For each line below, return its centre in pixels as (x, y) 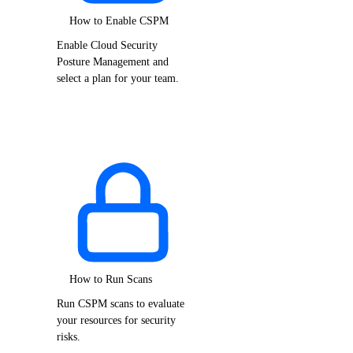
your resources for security (116, 320)
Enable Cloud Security (107, 45)
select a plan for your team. (118, 78)
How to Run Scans (111, 279)
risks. (69, 337)
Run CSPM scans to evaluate (121, 304)
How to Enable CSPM (119, 20)
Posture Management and (113, 62)
